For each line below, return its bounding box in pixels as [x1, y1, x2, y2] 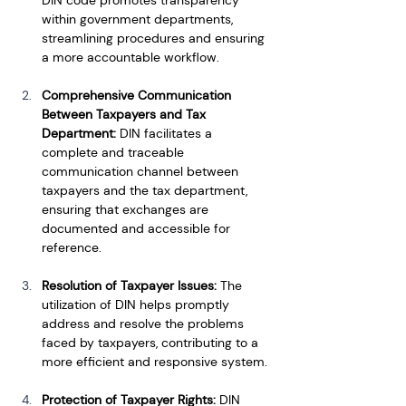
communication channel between [42, 162, 242, 179]
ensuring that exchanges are [42, 200, 212, 217]
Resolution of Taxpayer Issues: [42, 276, 217, 294]
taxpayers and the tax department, [42, 181, 251, 198]
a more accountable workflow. [42, 48, 219, 65]
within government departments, [42, 10, 237, 27]
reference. [42, 238, 101, 256]
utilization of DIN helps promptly [42, 295, 233, 313]
